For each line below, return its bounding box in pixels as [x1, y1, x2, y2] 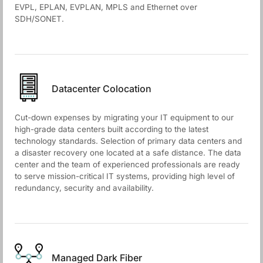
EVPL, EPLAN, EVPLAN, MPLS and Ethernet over [15, 2, 197, 12]
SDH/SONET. [15, 14, 64, 23]
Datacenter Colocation [52, 83, 151, 95]
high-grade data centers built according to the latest [15, 124, 208, 134]
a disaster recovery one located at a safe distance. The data [15, 147, 241, 157]
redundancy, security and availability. [15, 183, 154, 193]
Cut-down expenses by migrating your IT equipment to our [15, 112, 234, 122]
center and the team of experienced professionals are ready [15, 159, 240, 169]
